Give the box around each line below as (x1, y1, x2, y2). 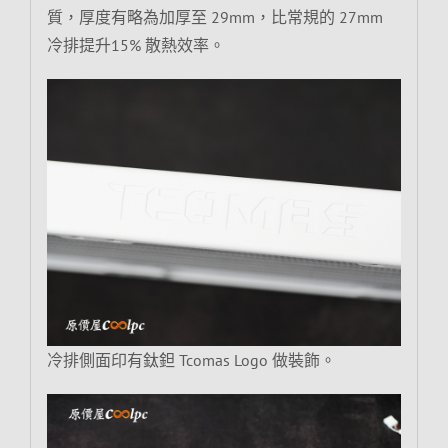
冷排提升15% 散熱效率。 (46, 35, 225, 56)
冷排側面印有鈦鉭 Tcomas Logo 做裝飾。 (46, 349, 336, 370)
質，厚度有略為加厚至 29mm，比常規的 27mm (46, 7, 383, 28)
